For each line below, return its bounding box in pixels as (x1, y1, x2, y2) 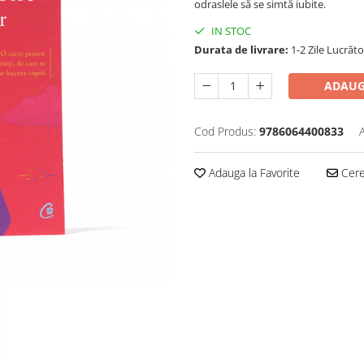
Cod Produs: (194, 123, 256, 140)
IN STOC (209, 24, 251, 39)
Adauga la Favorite (206, 165, 300, 181)
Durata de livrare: (194, 42, 288, 58)
